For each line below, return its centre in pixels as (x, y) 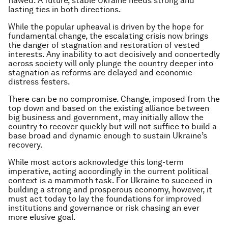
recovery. (25, 145)
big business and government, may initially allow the (106, 117)
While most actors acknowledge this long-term (96, 162)
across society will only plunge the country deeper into (111, 63)
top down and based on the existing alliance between (109, 108)
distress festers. (39, 82)
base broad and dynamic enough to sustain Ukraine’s (108, 136)
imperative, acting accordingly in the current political (108, 171)
